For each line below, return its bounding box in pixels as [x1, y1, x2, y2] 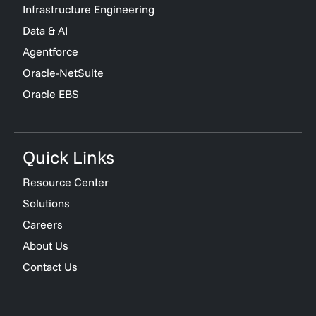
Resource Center [23, 175, 109, 189]
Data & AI [23, 23, 68, 37]
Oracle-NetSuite [23, 66, 104, 80]
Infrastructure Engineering [23, 2, 154, 16]
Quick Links [23, 146, 114, 168]
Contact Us [23, 260, 78, 274]
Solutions [23, 196, 70, 210]
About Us [23, 238, 68, 253]
